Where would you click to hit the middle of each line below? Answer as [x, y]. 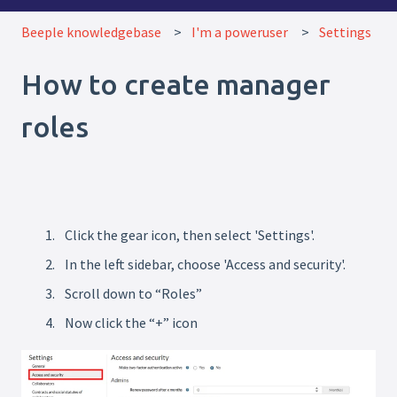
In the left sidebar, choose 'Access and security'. [205, 264]
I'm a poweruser [240, 31]
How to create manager [176, 84]
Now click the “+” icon [131, 323]
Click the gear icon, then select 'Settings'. [190, 234]
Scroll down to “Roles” [133, 294]
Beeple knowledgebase [91, 31]
